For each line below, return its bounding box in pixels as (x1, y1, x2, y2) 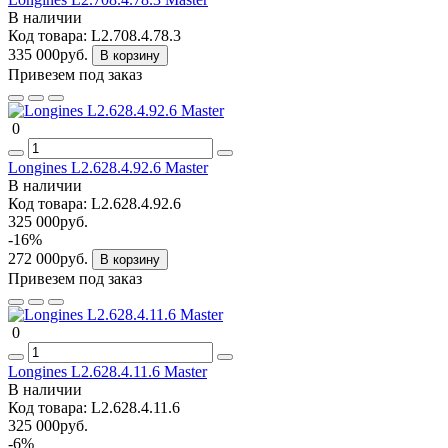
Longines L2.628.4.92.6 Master (8, 158, 208, 176)
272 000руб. (8, 249, 92, 267)
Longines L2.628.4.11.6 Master (8, 362, 207, 380)
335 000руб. (8, 45, 92, 63)
